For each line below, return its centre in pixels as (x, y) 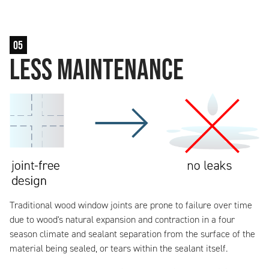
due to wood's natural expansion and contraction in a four (122, 220)
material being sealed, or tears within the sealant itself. (119, 249)
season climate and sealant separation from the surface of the (132, 234)
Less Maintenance (97, 69)
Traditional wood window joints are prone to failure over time (131, 205)
